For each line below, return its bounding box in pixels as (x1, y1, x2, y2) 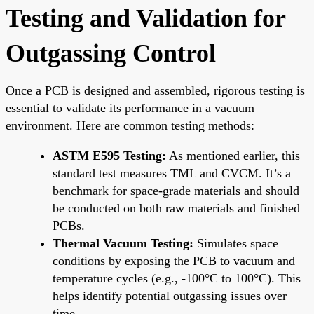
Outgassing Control (6, 39, 216, 67)
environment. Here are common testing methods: (6, 118, 254, 132)
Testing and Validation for (6, 4, 285, 32)
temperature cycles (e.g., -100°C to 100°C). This (53, 271, 301, 285)
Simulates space (193, 235, 278, 250)
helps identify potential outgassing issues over (53, 288, 287, 303)
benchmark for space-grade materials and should (53, 183, 299, 198)
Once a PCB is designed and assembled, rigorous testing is (6, 83, 305, 97)
